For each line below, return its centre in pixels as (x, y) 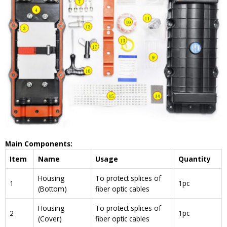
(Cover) (50, 218)
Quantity (195, 159)
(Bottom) (52, 188)
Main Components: (39, 143)
